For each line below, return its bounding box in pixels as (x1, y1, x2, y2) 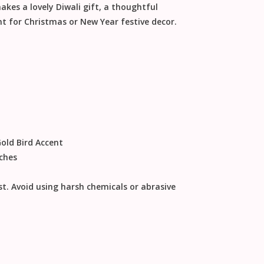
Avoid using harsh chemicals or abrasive (11, 181, 176, 193)
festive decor (120, 16, 174, 28)
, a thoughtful (98, 1, 158, 13)
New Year (80, 16, 118, 28)
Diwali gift (55, 1, 99, 13)
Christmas (24, 16, 67, 28)
